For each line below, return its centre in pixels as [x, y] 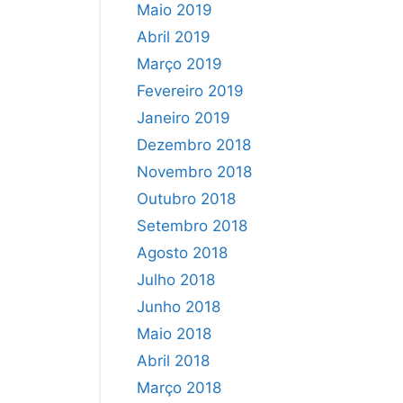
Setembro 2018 [192, 225]
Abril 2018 [173, 360]
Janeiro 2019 [184, 117]
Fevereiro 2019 [190, 90]
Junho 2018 [179, 306]
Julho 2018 [176, 279]
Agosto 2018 [182, 252]
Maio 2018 [174, 333]
